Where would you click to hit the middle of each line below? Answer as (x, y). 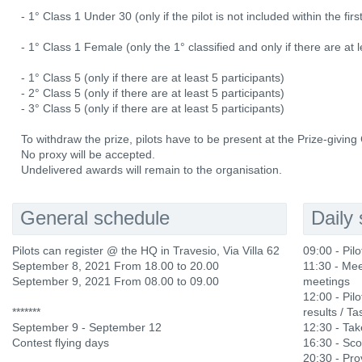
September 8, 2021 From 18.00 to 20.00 (116, 266)
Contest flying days (61, 343)
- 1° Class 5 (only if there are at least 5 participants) (153, 78)
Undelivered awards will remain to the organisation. (152, 170)
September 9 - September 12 (87, 327)
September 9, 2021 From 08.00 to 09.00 (116, 281)
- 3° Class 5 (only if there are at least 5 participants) (153, 108)
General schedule (95, 218)
